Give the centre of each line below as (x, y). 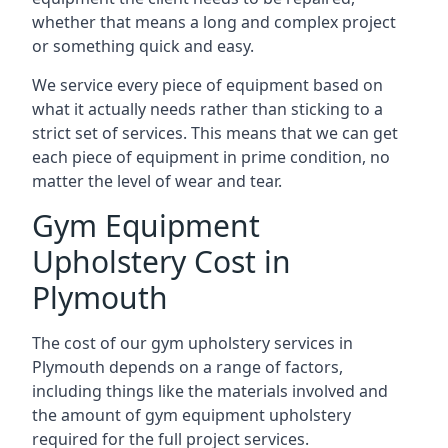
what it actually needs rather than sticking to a (207, 109)
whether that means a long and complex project (214, 22)
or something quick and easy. (143, 46)
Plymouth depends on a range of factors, (187, 367)
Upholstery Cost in (161, 261)
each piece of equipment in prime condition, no (211, 157)
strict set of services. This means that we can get (215, 133)
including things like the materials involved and (210, 391)
